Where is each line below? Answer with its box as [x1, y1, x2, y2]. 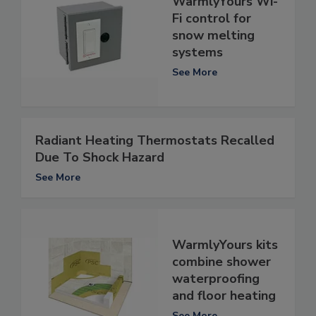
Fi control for [172, 10, 251, 28]
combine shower [172, 253, 271, 271]
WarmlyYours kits [172, 236, 278, 254]
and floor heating [172, 287, 276, 305]
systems [172, 44, 223, 61]
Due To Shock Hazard [35, 148, 164, 166]
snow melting [172, 27, 255, 44]
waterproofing [172, 270, 260, 288]
